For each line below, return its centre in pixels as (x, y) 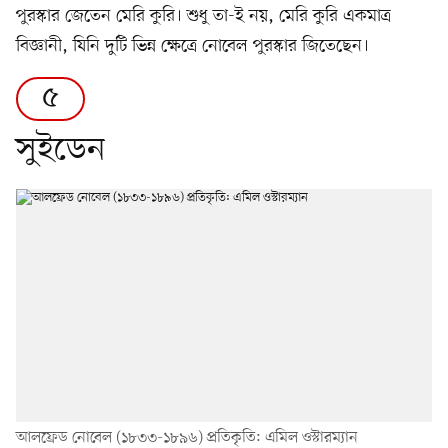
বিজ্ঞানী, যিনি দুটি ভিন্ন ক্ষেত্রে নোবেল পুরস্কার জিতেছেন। (192, 45)
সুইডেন (60, 150)
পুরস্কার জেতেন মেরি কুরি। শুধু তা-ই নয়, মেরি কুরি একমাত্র (203, 15)
